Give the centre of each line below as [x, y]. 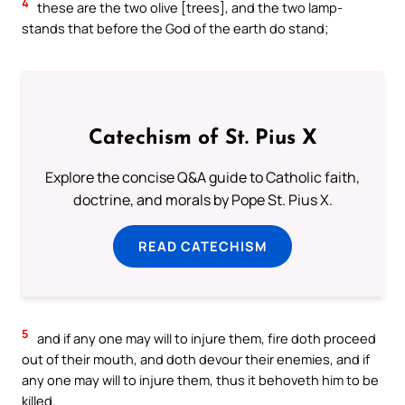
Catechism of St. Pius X [202, 139]
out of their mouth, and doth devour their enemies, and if [196, 359]
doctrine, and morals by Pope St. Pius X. [202, 200]
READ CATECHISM [202, 246]
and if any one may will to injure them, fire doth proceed [205, 339]
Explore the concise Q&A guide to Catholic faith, [202, 178]
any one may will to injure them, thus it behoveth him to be [200, 380]
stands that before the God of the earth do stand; [175, 28]
